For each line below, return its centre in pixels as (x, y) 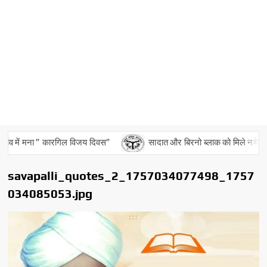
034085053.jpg (50, 193)
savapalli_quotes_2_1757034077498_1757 (131, 175)
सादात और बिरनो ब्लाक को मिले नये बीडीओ (199, 142)
